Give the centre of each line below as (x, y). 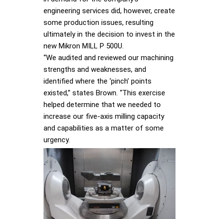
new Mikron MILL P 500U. (84, 46)
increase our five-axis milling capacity (104, 116)
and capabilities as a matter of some (104, 128)
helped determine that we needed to (102, 104)
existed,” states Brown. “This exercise (104, 93)
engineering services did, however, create (109, 11)
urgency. (57, 140)
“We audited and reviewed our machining (109, 57)
